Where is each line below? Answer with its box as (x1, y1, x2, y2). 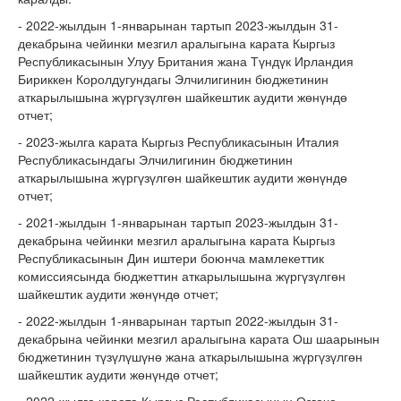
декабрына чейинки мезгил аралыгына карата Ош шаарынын (18, 329, 380, 347)
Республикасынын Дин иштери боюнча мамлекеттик (18, 249, 324, 267)
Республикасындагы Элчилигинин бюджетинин (18, 150, 293, 168)
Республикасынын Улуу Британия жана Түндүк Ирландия (18, 52, 354, 70)
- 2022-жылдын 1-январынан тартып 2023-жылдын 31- (18, 16, 338, 34)
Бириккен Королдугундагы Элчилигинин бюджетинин (18, 70, 328, 88)
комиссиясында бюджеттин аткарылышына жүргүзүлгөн (18, 267, 346, 285)
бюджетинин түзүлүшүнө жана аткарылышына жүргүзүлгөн (18, 347, 363, 365)
